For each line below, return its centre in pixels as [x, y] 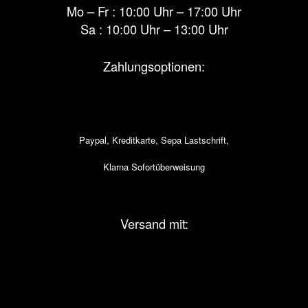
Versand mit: [154, 223]
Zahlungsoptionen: [154, 66]
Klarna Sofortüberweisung [154, 166]
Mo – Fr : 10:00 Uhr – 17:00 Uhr [154, 11]
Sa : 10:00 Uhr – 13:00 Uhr [154, 29]
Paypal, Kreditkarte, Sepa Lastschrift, [154, 140]
